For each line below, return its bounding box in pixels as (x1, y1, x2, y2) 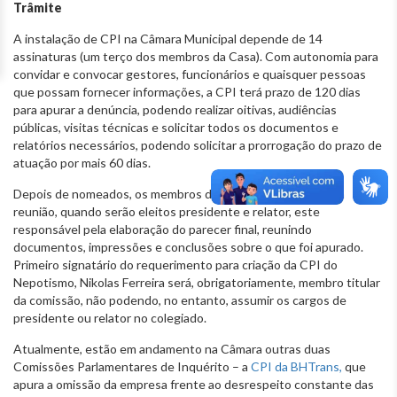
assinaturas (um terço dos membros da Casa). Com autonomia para (13, 48, 378, 64)
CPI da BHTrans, (251, 358, 342, 374)
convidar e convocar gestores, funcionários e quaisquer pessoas (13, 66, 366, 82)
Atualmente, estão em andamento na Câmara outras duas (13, 340, 331, 356)
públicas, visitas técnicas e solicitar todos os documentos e (13, 119, 339, 135)
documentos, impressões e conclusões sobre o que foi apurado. (13, 238, 363, 254)
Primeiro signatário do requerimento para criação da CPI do (13, 256, 338, 272)
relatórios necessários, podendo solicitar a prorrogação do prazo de (13, 136, 382, 152)
